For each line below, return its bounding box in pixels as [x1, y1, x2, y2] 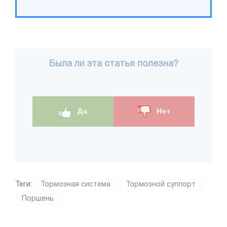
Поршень [22, 195, 54, 202]
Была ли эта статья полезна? [49, 60, 178, 69]
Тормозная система [41, 181, 110, 188]
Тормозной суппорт [126, 181, 196, 188]
